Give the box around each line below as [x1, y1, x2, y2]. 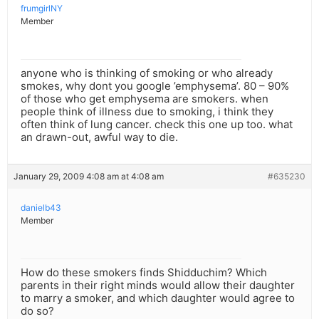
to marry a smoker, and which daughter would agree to [21, 291, 295, 305]
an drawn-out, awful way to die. [21, 130, 178, 145]
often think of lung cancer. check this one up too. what [21, 117, 293, 132]
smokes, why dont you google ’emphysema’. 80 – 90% [21, 79, 289, 93]
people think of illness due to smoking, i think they [21, 105, 273, 119]
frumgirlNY [21, 3, 63, 14]
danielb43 [21, 202, 61, 214]
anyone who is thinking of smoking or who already [21, 66, 273, 80]
